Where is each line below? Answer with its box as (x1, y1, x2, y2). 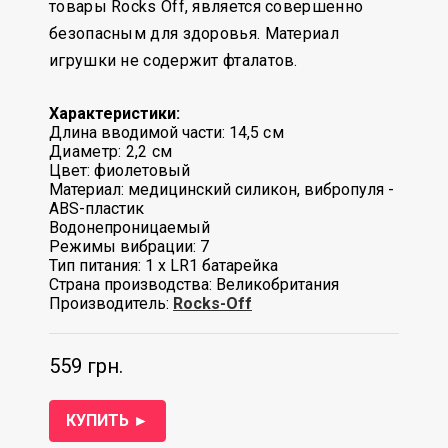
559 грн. (49, 354, 123, 378)
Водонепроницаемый (49, 218, 210, 237)
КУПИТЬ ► (66, 411, 149, 430)
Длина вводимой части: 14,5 (49, 123, 259, 142)
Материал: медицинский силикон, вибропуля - (49, 180, 394, 199)
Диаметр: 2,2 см (49, 142, 173, 161)
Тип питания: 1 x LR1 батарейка (49, 256, 278, 275)
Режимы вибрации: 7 (49, 237, 213, 256)
